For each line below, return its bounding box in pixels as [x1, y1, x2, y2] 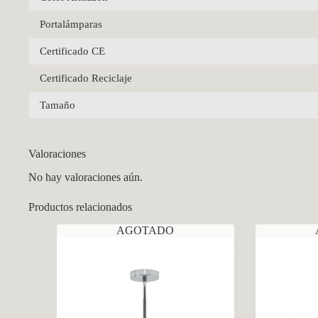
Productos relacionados [28, 200, 132, 213]
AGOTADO [116, 224, 175, 236]
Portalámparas [40, 18, 102, 30]
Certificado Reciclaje [40, 72, 132, 84]
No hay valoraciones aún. [28, 170, 143, 183]
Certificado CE [40, 45, 105, 57]
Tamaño [40, 99, 75, 111]
